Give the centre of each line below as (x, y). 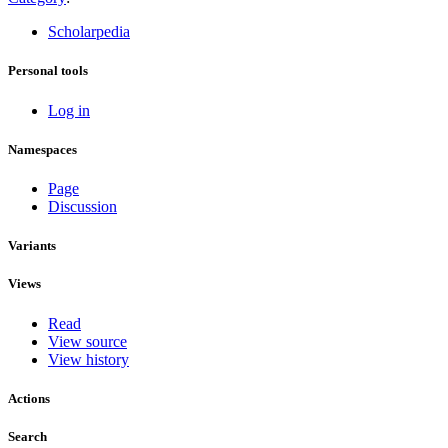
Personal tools (48, 71)
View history (88, 359)
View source (87, 341)
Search (27, 436)
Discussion (82, 206)
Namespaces (42, 149)
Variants (32, 246)
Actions (29, 398)
